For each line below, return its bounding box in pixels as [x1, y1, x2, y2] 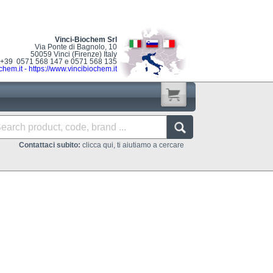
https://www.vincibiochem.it [29, 65, 117, 73]
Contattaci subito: [19, 141, 80, 149]
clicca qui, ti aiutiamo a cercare [80, 141, 184, 149]
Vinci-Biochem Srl [55, 35, 117, 44]
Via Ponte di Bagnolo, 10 [35, 43, 117, 51]
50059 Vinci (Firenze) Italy [30, 50, 117, 58]
